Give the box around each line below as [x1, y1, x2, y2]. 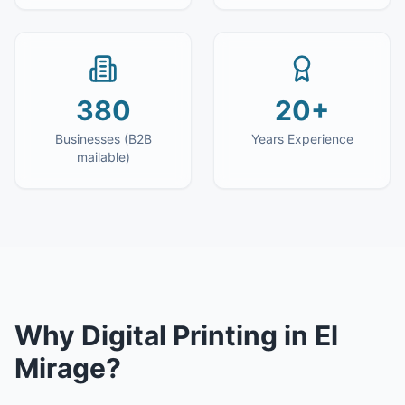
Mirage [14, 352, 106, 384]
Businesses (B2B [54, 131, 152, 146]
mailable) [76, 149, 130, 165]
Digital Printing [81, 319, 278, 352]
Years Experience [250, 131, 353, 146]
